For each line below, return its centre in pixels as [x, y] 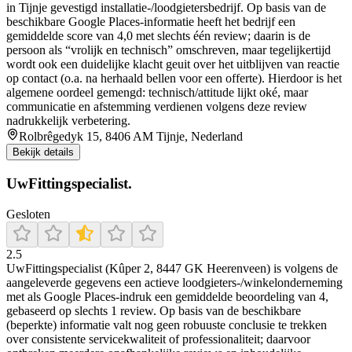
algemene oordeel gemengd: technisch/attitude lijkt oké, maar [157, 93]
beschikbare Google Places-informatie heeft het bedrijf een [151, 22]
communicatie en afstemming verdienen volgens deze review [157, 107]
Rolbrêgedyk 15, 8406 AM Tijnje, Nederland [131, 137]
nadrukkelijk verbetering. [68, 121]
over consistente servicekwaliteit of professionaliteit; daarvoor [158, 339]
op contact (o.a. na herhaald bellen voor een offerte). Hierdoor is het [174, 79]
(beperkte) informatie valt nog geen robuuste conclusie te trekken [167, 324]
